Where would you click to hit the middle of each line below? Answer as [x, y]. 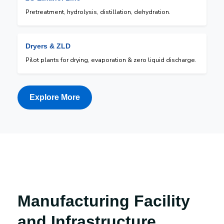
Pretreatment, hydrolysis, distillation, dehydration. [98, 12]
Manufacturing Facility [104, 201]
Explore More [55, 97]
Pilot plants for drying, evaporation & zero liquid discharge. [111, 60]
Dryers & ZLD [48, 46]
